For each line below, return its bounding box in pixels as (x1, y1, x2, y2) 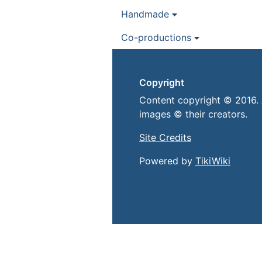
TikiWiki (195, 155, 230, 167)
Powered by (139, 155, 195, 167)
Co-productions (121, 32, 194, 44)
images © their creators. (139, 108, 247, 120)
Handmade (121, 8, 172, 20)
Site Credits (139, 132, 191, 144)
